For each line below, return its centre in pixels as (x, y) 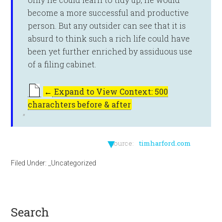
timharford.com (165, 143)
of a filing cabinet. (62, 64)
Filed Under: (30, 163)
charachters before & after (80, 104)
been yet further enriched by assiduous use (110, 51)
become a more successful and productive (109, 13)
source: (123, 143)
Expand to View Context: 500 (110, 91)
